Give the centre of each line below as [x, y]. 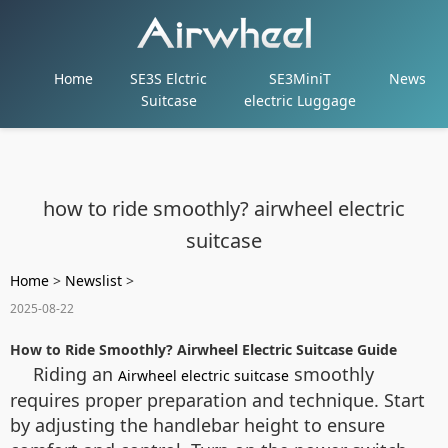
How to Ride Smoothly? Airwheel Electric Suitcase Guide [203, 349]
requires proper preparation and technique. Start [217, 400]
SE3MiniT [300, 78]
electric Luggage [300, 100]
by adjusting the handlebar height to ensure [197, 425]
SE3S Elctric [169, 78]
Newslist [93, 280]
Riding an [75, 374]
